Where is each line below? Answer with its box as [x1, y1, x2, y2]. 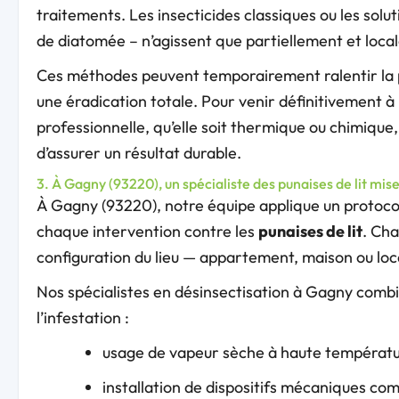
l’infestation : [36, 307, 129, 329]
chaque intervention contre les [36, 221, 258, 242]
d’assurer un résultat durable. [36, 142, 241, 164]
